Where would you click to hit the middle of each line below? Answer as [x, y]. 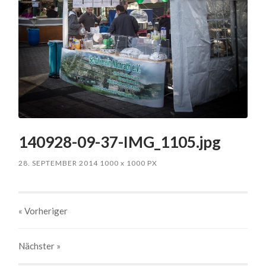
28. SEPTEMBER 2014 [58, 163]
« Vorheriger [43, 210]
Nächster [38, 246]
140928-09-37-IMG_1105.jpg [120, 142]
